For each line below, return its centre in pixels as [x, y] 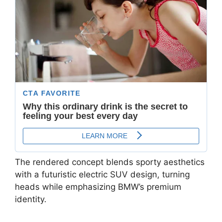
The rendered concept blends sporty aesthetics [110, 162]
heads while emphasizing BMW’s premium [98, 187]
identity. [31, 199]
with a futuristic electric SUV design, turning [102, 175]
